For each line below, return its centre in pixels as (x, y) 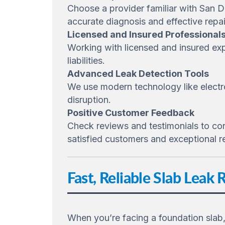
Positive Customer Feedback (131, 113)
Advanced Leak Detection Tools (138, 73)
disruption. (89, 99)
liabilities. (86, 60)
